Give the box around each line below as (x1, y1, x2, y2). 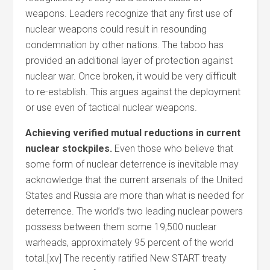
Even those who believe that (112, 143, 234, 154)
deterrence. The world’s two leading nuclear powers (25, 206, 243, 217)
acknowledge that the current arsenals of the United (25, 174, 243, 186)
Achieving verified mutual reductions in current (25, 127, 241, 139)
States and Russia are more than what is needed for (25, 190, 245, 201)
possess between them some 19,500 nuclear (25, 221, 217, 233)
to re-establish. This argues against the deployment (25, 86, 241, 98)
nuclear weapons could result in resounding (25, 24, 207, 35)
